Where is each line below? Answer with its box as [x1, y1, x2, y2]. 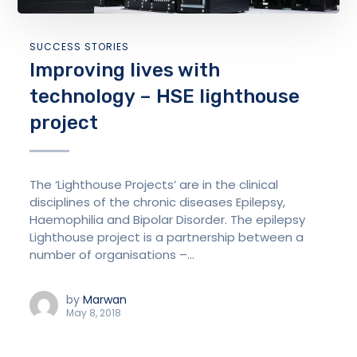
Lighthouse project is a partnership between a [29, 229, 304, 246]
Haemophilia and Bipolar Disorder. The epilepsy [29, 211, 306, 229]
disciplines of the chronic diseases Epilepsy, [29, 194, 286, 211]
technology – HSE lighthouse [29, 85, 300, 108]
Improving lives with [29, 59, 221, 82]
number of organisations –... [29, 246, 195, 264]
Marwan [83, 291, 127, 308]
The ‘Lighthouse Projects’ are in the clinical [29, 176, 279, 194]
